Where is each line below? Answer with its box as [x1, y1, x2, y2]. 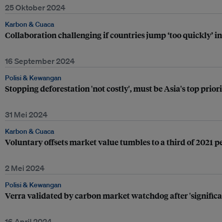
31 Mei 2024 [5, 110, 48, 119]
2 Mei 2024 [5, 163, 45, 173]
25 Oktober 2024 [5, 2, 65, 12]
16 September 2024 [5, 56, 75, 66]
